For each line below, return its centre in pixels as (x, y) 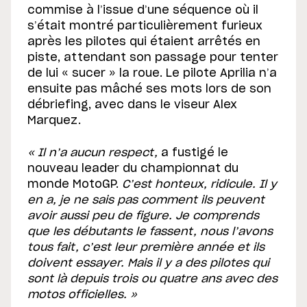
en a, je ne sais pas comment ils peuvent (146, 200)
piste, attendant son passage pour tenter (153, 58)
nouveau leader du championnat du (133, 169)
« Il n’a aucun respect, (93, 153)
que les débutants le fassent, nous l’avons (150, 232)
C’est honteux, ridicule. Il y (199, 185)
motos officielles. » (82, 295)
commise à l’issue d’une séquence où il (143, 11)
